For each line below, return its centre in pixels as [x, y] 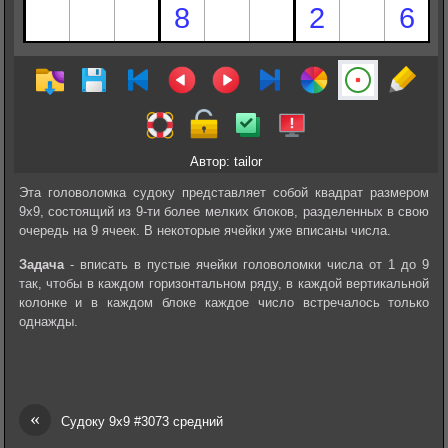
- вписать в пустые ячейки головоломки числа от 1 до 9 [246, 265]
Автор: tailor [225, 161]
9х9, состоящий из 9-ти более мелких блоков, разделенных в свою [224, 211]
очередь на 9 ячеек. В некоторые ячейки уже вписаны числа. [204, 230]
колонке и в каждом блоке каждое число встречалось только [224, 303]
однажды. [48, 322]
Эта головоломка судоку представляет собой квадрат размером [224, 192]
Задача [41, 265]
